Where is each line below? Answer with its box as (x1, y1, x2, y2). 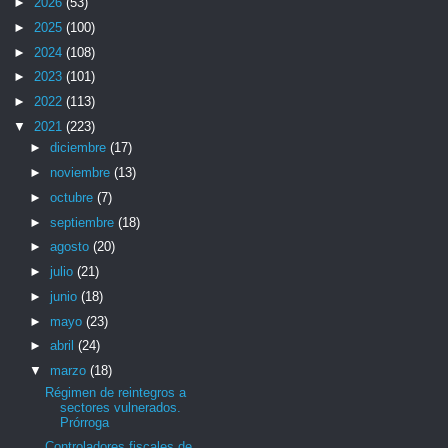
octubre (49, 189, 97, 205)
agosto (49, 239, 93, 255)
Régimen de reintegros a (45, 384, 187, 400)
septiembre (49, 214, 118, 230)
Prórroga (60, 414, 110, 430)
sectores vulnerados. (60, 399, 182, 415)
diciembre (49, 140, 110, 156)
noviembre (49, 165, 114, 180)
